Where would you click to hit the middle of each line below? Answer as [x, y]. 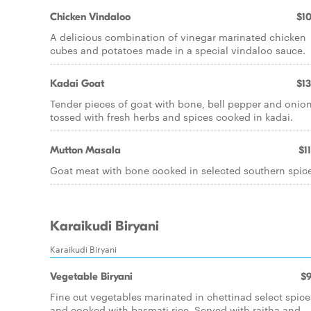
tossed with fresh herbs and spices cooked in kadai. [171, 117]
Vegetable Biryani [91, 276]
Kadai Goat [77, 83]
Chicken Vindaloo [90, 17]
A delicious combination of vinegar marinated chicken [178, 37]
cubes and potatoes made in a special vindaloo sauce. [178, 50]
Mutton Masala [85, 150]
